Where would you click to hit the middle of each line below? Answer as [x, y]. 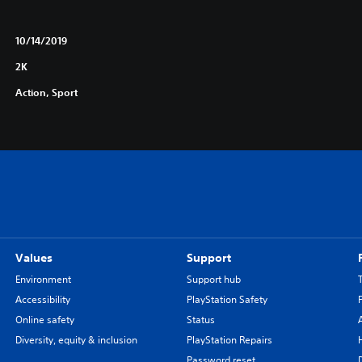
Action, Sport [46, 92]
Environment [43, 279]
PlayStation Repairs [229, 339]
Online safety [44, 319]
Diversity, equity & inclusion [76, 339]
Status [200, 319]
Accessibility [42, 299]
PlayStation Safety [227, 299]
